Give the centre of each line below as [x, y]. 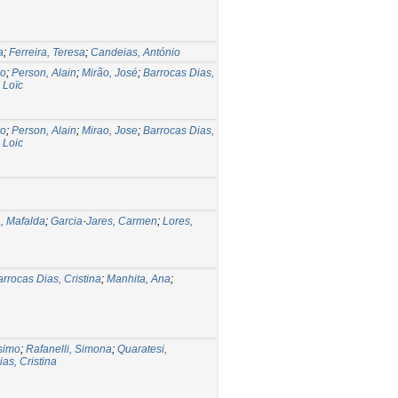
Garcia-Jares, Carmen [104, 221]
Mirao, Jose [110, 130]
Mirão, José [110, 72]
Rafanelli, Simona [69, 349]
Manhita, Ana [139, 279]
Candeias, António [135, 52]
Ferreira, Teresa [47, 52]
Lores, [178, 221]
